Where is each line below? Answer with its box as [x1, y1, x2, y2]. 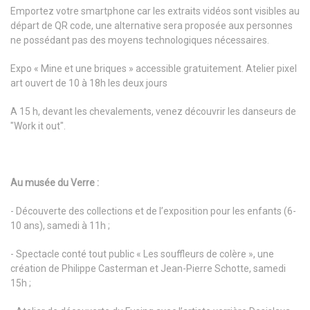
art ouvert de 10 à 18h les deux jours [10, 77, 167, 89]
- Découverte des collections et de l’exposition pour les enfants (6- [10, 206, 296, 217]
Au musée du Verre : [10, 177, 99, 189]
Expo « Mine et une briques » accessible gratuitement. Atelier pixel [10, 63, 297, 75]
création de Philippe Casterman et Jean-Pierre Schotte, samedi [10, 263, 286, 275]
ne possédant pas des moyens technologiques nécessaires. [10, 35, 269, 46]
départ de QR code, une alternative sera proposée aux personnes [10, 20, 293, 32]
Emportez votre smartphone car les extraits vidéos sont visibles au [10, 6, 300, 17]
